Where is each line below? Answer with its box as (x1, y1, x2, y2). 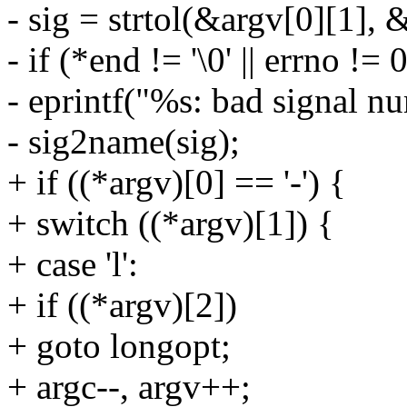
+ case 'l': (7, 243, 138, 283)
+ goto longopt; (7, 325, 231, 365)
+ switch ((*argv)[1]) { (7, 203, 334, 243)
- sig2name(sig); (7, 121, 240, 161)
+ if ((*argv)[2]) (7, 284, 237, 324)
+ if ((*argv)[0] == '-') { (7, 162, 346, 202)
